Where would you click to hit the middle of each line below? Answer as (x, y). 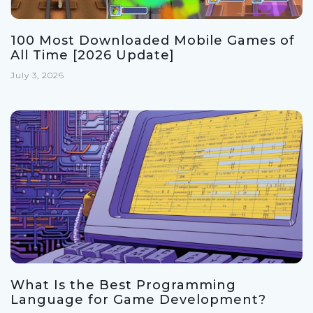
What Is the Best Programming (123, 285)
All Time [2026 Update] (93, 56)
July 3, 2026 (37, 75)
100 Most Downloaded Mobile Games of (153, 41)
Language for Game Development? (138, 300)
